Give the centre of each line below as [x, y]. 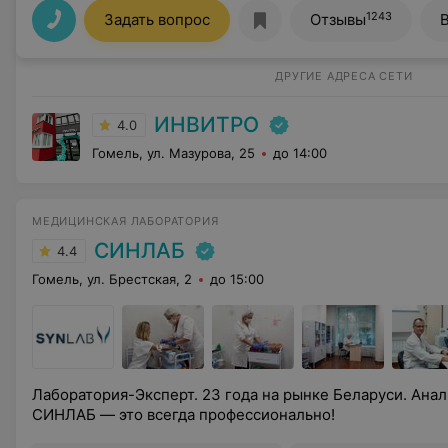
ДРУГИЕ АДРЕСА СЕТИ [344, 76]
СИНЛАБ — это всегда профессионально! [183, 414]
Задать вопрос [157, 19]
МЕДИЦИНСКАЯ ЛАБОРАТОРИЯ [125, 221]
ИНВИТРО [206, 124]
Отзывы [338, 19]
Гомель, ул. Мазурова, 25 [173, 153]
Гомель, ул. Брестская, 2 [112, 279]
